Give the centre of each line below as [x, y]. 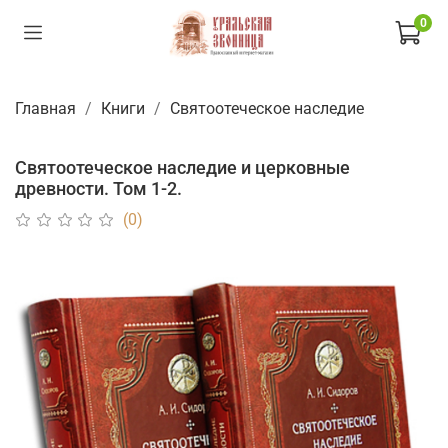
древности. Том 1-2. [98, 189]
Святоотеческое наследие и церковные [182, 168]
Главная [45, 109]
